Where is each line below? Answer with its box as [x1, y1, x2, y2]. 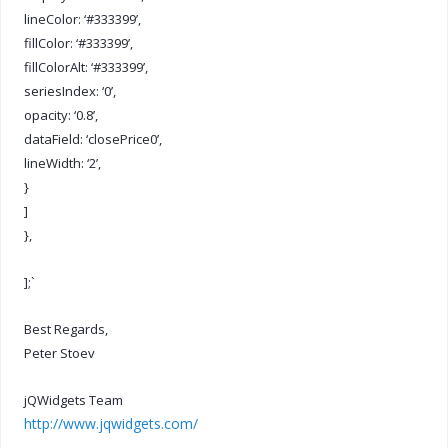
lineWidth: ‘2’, [24, 153, 101, 172]
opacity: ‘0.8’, [24, 105, 98, 124]
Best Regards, [24, 319, 108, 338]
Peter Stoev [24, 343, 95, 362]
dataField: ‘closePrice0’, [24, 129, 162, 148]
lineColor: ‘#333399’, [24, 9, 141, 28]
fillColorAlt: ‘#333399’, [24, 57, 148, 76]
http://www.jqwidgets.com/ [24, 413, 198, 433]
